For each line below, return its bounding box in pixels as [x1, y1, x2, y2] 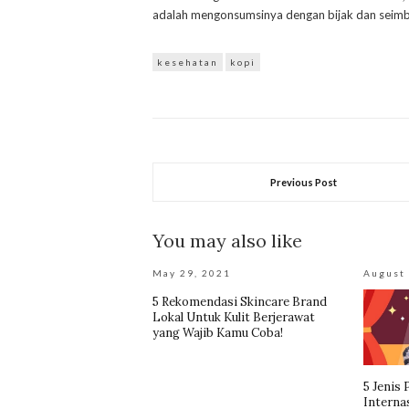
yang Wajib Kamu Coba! [152, 325, 283, 341]
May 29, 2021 [152, 267, 231, 279]
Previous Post [270, 176, 338, 189]
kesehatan [157, 57, 218, 68]
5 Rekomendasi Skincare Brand [152, 294, 327, 310]
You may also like [152, 229, 302, 253]
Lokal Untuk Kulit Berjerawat [152, 309, 315, 326]
